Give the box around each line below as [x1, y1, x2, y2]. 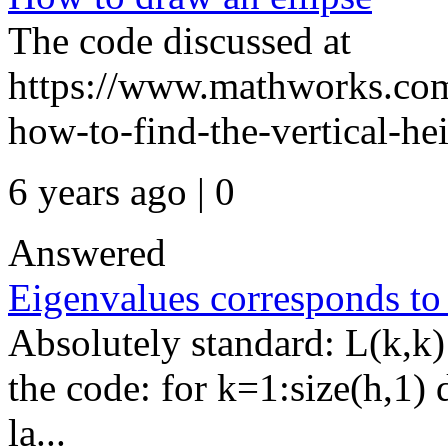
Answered [8, 231, 166, 274]
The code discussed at [8, 19, 351, 62]
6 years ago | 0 [8, 170, 235, 213]
